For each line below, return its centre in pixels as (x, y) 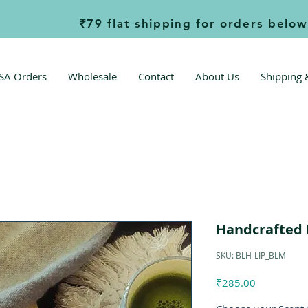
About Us (217, 77)
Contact (156, 77)
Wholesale (92, 77)
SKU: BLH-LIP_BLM (251, 255)
